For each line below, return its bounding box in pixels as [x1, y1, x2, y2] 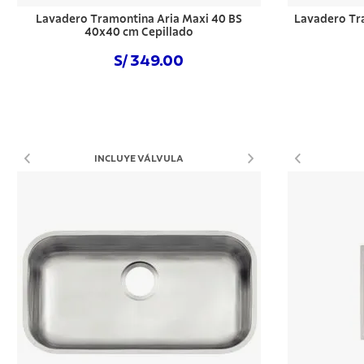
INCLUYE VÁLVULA [93, 154, 184, 163]
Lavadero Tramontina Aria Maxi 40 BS [35, 14, 242, 25]
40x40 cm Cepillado [84, 27, 193, 38]
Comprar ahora [97, 93, 180, 106]
